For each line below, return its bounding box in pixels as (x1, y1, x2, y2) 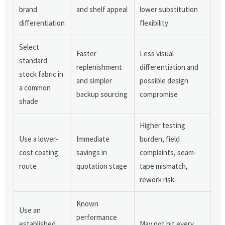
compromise (140, 89, 178, 99)
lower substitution (140, 4, 198, 14)
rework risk (140, 174, 175, 184)
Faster (76, 48, 97, 58)
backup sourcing (76, 89, 128, 99)
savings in (76, 147, 107, 157)
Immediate (76, 134, 110, 144)
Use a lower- (19, 134, 59, 144)
